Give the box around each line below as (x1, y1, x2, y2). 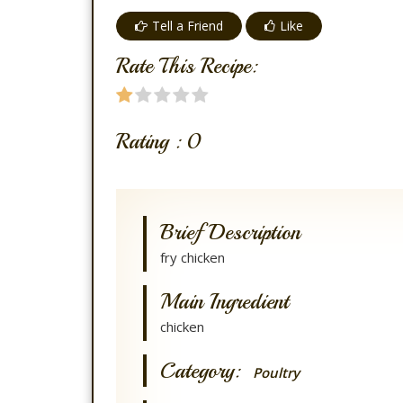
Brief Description (160, 219, 300, 246)
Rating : (116, 128, 187, 155)
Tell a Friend (152, 17, 223, 34)
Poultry (253, 363, 300, 381)
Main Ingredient (160, 288, 289, 315)
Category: (160, 357, 253, 384)
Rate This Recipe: (116, 52, 257, 79)
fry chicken (160, 248, 225, 266)
